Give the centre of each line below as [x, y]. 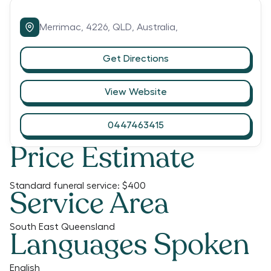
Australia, [157, 27]
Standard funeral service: [65, 186]
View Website [135, 92]
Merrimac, [63, 27]
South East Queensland [62, 227]
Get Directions [135, 58]
